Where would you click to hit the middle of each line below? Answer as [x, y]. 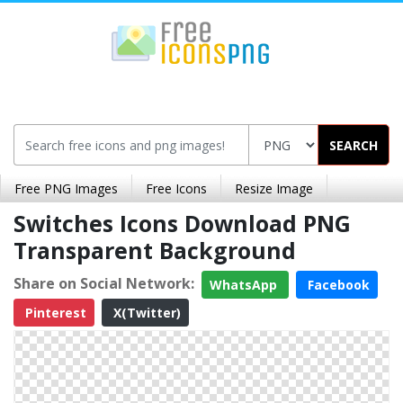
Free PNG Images [66, 188]
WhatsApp [245, 285]
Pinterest [54, 313]
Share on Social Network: [104, 283]
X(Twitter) [145, 313]
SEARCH [354, 145]
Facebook [337, 285]
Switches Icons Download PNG [182, 223]
